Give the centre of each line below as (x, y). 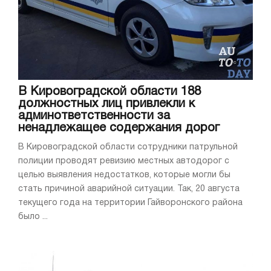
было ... (33, 217)
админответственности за (94, 116)
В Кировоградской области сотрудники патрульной (128, 148)
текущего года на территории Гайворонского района (130, 203)
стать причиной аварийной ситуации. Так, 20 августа (129, 189)
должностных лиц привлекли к (106, 104)
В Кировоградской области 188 (109, 92)
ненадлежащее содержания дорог (119, 129)
